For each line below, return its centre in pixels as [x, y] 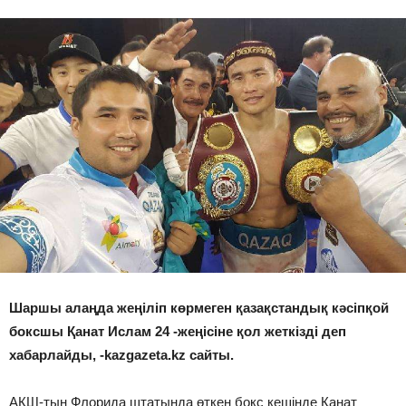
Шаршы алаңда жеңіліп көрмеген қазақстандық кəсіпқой [199, 308]
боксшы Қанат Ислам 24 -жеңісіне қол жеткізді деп [178, 332]
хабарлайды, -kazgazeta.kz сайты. [121, 355]
